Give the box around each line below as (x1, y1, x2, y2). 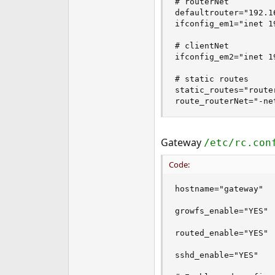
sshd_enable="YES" (174, 250, 258, 260)
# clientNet (174, 41, 229, 50)
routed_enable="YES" (174, 228, 268, 238)
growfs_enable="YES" (174, 206, 268, 215)
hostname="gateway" (174, 184, 263, 193)
